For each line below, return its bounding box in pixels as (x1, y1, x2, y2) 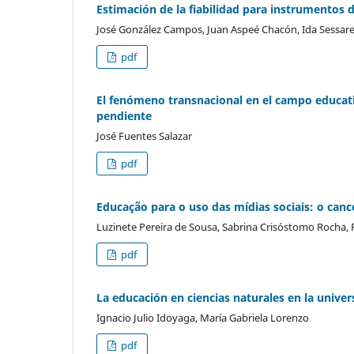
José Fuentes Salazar (96, 129, 192, 144)
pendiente (96, 108, 152, 124)
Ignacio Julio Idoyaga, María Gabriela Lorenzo (96, 311, 309, 326)
